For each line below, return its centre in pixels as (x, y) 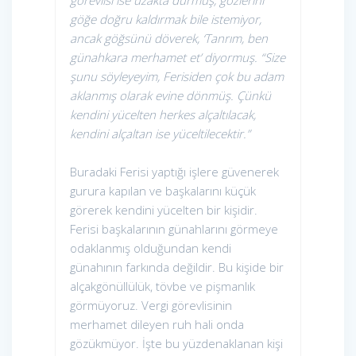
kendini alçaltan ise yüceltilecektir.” (160, 134)
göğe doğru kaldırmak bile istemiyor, (166, 19)
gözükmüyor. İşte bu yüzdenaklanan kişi (176, 344)
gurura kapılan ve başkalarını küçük (163, 191)
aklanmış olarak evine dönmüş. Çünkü (170, 96)
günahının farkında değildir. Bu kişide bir (177, 267)
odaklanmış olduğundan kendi (151, 248)
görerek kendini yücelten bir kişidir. (164, 210)
